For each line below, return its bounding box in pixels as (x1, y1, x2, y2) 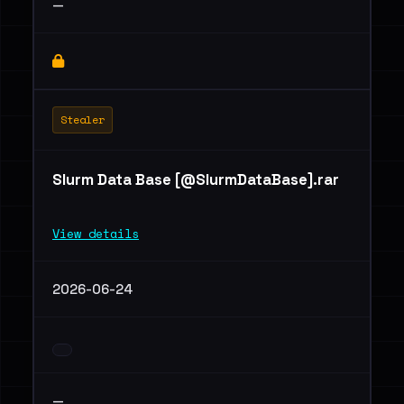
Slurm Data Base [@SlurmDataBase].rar (52, 170, 339, 189)
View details (52, 225, 139, 243)
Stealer (60, 112, 105, 127)
